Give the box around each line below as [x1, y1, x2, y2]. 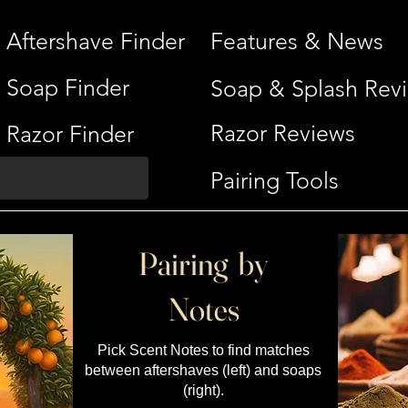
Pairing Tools [210, 167, 339, 194]
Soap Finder [6, 74, 129, 101]
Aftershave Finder [6, 27, 185, 55]
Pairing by [138, 244, 269, 283]
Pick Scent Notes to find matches [97, 342, 310, 358]
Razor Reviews [210, 119, 355, 147]
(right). [182, 382, 224, 398]
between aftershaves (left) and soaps [85, 362, 321, 378]
